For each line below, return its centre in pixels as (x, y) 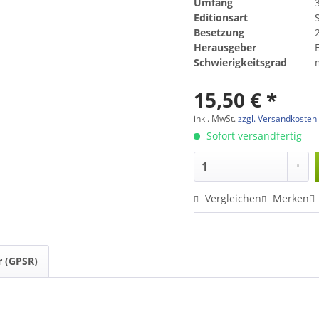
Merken (291, 198)
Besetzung (219, 32)
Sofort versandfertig (253, 135)
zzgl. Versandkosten (278, 118)
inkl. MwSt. (216, 118)
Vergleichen (232, 198)
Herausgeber (225, 47)
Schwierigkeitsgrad (241, 62)
